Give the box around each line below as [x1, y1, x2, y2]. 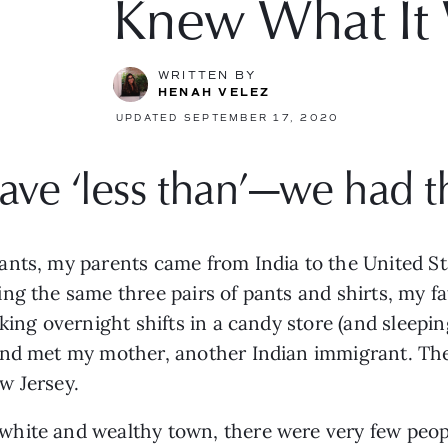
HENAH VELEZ [158, 87, 271, 99]
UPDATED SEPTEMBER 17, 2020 [116, 114, 340, 124]
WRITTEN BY [158, 70, 257, 82]
